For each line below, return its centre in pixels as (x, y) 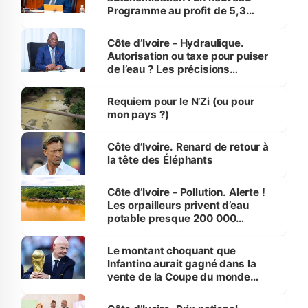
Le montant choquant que (171, 251)
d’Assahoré (135, 82)
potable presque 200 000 (172, 219)
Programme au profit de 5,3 (176, 11)
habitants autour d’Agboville (177, 232)
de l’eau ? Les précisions (168, 69)
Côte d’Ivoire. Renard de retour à (188, 147)
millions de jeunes (152, 24)
